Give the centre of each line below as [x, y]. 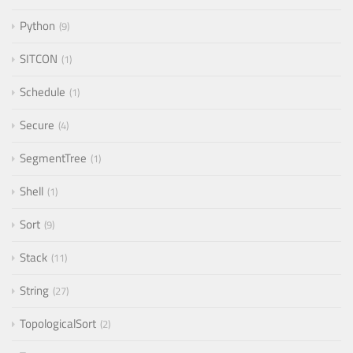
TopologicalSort [58, 324]
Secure [37, 125]
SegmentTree [53, 158]
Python [37, 26]
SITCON [39, 59]
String [34, 291]
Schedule [43, 92]
